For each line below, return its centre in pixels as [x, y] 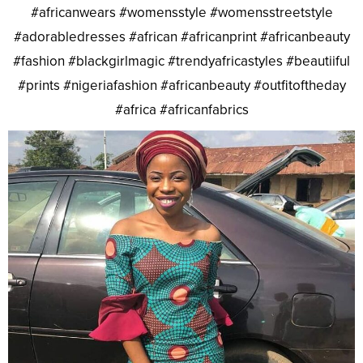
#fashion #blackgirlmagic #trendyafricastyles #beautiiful [181, 61]
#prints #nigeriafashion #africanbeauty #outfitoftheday [181, 85]
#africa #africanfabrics [181, 109]
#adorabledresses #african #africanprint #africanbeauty [181, 36]
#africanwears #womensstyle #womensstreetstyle [181, 12]
